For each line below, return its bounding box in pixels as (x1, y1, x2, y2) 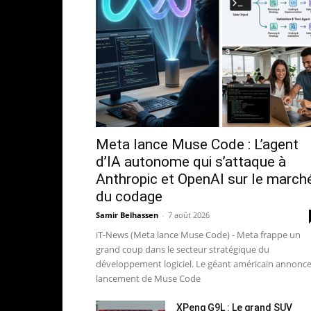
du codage (96, 187, 162, 205)
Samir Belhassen (96, 209, 158, 220)
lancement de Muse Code (96, 271, 201, 285)
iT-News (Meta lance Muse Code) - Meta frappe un (96, 228, 301, 241)
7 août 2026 (168, 209, 210, 220)
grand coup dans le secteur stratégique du (96, 242, 269, 255)
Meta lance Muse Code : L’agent (96, 135, 299, 153)
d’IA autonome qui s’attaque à (96, 153, 286, 170)
